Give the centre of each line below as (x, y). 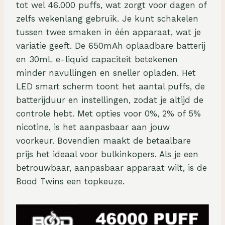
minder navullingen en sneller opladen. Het (106, 73)
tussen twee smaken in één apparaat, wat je (108, 32)
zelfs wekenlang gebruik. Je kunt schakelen (107, 19)
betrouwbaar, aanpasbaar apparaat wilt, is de (111, 168)
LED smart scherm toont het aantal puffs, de (110, 87)
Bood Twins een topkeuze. (70, 182)
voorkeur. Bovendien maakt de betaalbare (103, 141)
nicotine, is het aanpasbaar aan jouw (93, 127)
